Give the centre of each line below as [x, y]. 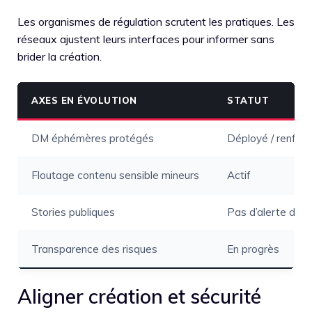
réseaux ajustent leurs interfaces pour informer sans [146, 39]
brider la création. [60, 56]
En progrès [253, 249]
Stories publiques [73, 212]
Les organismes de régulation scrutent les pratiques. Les [156, 21]
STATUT [248, 100]
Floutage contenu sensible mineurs [115, 175]
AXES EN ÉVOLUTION [84, 100]
